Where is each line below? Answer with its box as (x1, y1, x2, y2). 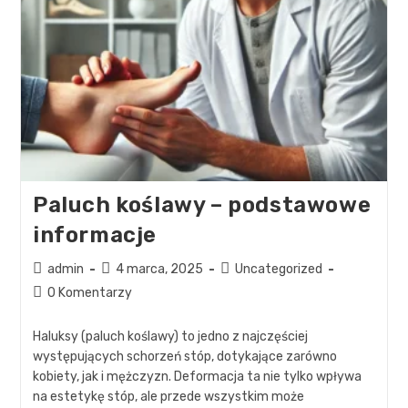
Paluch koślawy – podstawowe (32, 192, 372, 219)
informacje (32, 222, 157, 249)
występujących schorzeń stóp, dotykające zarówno (32, 349, 337, 365)
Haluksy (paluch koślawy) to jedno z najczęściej (32, 329, 308, 345)
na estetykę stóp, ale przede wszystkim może (32, 389, 304, 405)
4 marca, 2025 (115, 261, 203, 278)
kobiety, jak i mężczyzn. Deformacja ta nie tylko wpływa (32, 369, 362, 385)
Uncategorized (234, 261, 322, 278)
